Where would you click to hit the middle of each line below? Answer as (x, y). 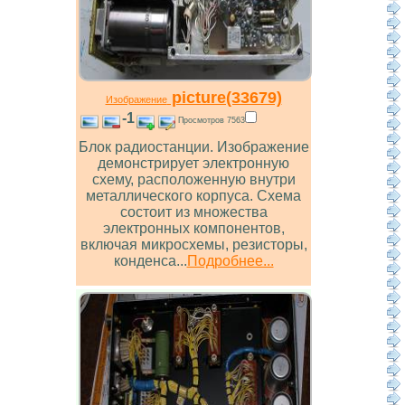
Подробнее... (230, 261)
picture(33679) (224, 98)
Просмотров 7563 (211, 120)
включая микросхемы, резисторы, (193, 245)
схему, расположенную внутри (193, 180)
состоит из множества (193, 212)
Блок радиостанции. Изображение (193, 147)
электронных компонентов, (193, 229)
